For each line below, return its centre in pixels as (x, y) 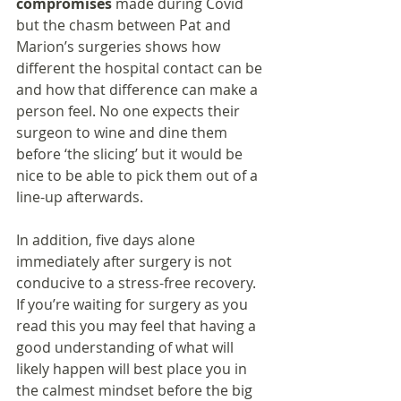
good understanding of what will (127, 348)
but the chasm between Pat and (125, 26)
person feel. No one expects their (130, 111)
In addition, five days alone (107, 240)
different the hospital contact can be (141, 68)
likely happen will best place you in (133, 369)
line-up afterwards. (80, 197)
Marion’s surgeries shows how (120, 47)
